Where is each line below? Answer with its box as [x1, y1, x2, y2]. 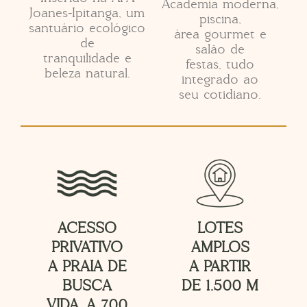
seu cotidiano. [179, 87, 261, 102]
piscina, [199, 12, 241, 27]
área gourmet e [173, 27, 267, 42]
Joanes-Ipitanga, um [29, 5, 145, 21]
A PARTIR [189, 258, 251, 276]
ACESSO [58, 220, 116, 238]
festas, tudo [186, 57, 254, 72]
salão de [195, 42, 245, 57]
